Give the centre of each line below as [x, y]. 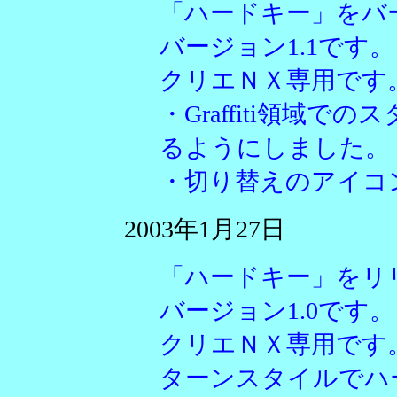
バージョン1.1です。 [277, 47]
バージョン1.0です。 [277, 311]
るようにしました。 [275, 148]
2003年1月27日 [205, 229]
